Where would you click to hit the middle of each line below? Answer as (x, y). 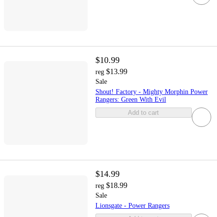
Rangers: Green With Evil (131, 99)
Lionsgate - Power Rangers (132, 205)
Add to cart (144, 112)
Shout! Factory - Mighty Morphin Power (151, 92)
